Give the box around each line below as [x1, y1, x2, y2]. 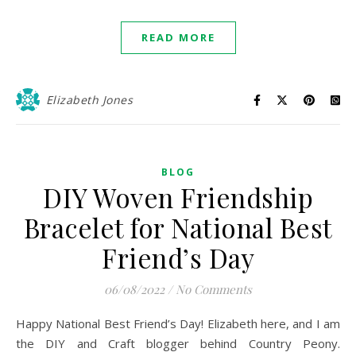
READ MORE [141, 30, 215, 44]
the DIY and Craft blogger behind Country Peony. [16, 335, 340, 351]
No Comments [176, 281, 252, 297]
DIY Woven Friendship [43, 180, 313, 215]
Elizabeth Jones [45, 92, 133, 107]
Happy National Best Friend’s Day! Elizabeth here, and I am [16, 315, 25, 331]
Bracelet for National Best [23, 210, 333, 245]
